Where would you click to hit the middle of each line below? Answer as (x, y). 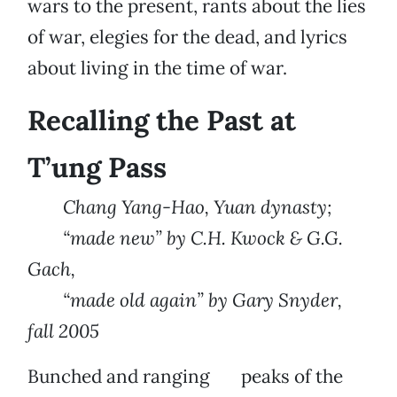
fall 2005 (63, 331)
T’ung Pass (97, 168)
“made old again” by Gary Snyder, (185, 300)
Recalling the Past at (162, 121)
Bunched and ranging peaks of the (185, 377)
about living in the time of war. (157, 68)
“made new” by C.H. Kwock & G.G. (185, 238)
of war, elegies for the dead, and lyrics (187, 37)
